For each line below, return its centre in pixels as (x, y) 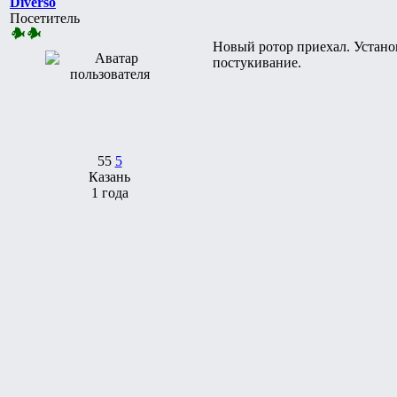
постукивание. (257, 62)
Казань (109, 176)
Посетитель (45, 18)
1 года (109, 192)
